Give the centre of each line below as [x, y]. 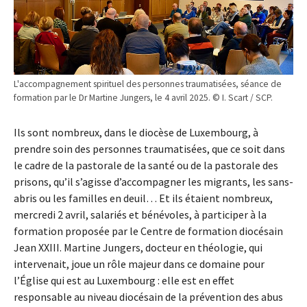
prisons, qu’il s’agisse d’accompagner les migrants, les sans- [153, 182]
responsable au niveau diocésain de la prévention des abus [148, 297]
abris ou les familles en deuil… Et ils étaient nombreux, [143, 198]
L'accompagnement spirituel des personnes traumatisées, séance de [148, 84]
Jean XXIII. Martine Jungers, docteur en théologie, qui [138, 248]
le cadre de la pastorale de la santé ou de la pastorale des [146, 165]
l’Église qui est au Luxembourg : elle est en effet [124, 281]
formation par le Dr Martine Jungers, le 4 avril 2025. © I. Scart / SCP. [143, 98]
